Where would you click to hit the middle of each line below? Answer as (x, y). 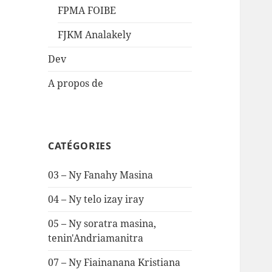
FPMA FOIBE (87, 11)
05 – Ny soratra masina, (102, 224)
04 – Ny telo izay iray (96, 199)
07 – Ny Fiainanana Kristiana (114, 263)
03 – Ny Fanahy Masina (101, 175)
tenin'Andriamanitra (96, 238)
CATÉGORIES (80, 146)
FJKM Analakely (95, 35)
